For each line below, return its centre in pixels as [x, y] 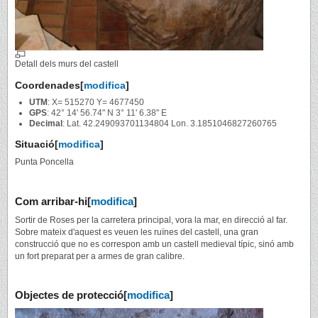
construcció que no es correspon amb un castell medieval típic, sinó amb [154, 244]
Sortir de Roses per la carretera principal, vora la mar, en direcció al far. [151, 220]
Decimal [46, 124]
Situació [35, 144]
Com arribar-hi [51, 201]
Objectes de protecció [69, 295]
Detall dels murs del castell [67, 64]
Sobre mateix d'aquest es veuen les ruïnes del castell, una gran [137, 232]
